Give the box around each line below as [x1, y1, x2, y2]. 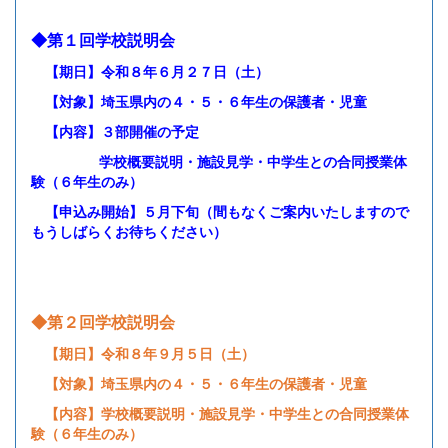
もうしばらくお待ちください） [31, 224, 227, 241]
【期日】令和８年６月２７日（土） [31, 64, 269, 81]
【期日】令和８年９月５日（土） [31, 346, 255, 363]
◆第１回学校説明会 [31, 32, 191, 50]
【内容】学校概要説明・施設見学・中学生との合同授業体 [31, 406, 409, 423]
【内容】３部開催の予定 [31, 124, 199, 141]
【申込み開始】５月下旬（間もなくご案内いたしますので [31, 204, 409, 221]
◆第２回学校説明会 [31, 314, 175, 332]
